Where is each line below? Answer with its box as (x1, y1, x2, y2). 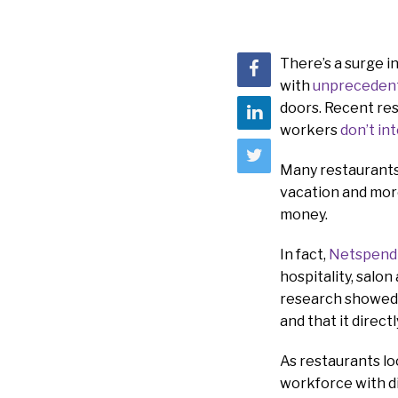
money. (280, 206, 328, 224)
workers (280, 122, 340, 139)
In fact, (280, 246, 329, 264)
